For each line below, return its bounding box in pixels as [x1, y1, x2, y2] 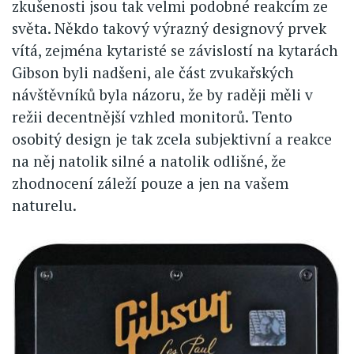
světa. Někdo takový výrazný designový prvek [12, 18, 326, 39]
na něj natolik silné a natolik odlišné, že [12, 151, 286, 171]
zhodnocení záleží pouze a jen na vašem [12, 173, 288, 194]
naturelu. [12, 195, 77, 216]
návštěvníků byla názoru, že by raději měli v [12, 85, 313, 105]
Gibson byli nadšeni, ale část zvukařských [12, 62, 294, 83]
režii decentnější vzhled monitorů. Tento [12, 107, 292, 127]
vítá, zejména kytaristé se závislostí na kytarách [12, 40, 338, 61]
